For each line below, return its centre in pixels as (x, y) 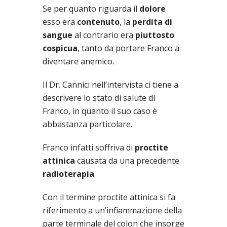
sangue (58, 35)
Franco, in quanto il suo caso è (100, 111)
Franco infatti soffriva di (89, 148)
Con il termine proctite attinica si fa (109, 197)
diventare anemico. (78, 62)
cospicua (60, 48)
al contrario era (104, 35)
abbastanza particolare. (87, 124)
